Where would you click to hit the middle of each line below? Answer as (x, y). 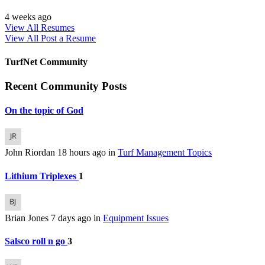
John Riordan (31, 153)
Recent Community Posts (66, 86)
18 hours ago (83, 153)
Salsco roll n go (36, 241)
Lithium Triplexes (42, 176)
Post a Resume (68, 38)
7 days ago (72, 218)
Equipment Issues (136, 218)
